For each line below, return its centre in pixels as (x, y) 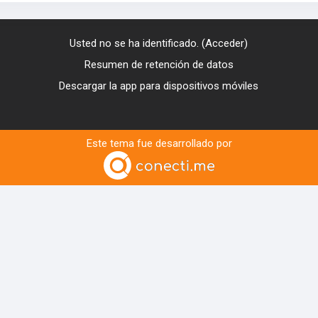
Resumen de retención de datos (159, 65)
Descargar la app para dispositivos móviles (159, 86)
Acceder (225, 43)
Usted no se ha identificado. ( (138, 43)
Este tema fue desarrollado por (159, 143)
